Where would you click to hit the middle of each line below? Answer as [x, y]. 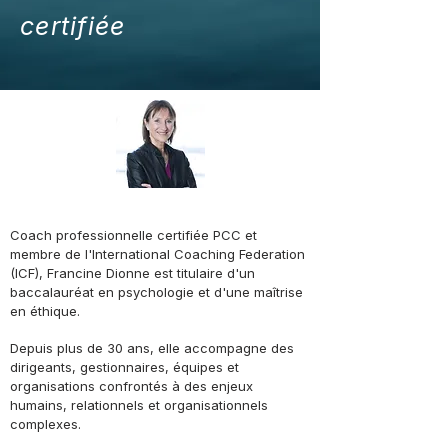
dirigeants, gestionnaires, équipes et [124, 367]
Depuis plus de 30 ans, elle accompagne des [152, 348]
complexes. [45, 424]
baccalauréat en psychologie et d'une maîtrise [156, 292]
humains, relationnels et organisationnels [139, 405]
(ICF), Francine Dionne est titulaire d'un [132, 273]
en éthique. [45, 311]
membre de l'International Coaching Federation [157, 254]
